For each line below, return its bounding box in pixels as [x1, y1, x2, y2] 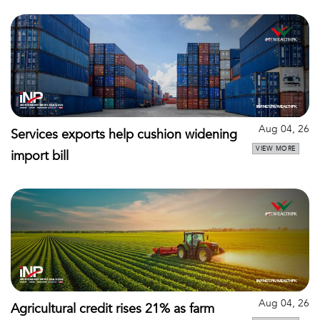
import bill [11, 147, 69, 166]
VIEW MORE [256, 144, 296, 154]
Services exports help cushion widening [11, 126, 237, 144]
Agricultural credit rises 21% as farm [11, 299, 214, 318]
